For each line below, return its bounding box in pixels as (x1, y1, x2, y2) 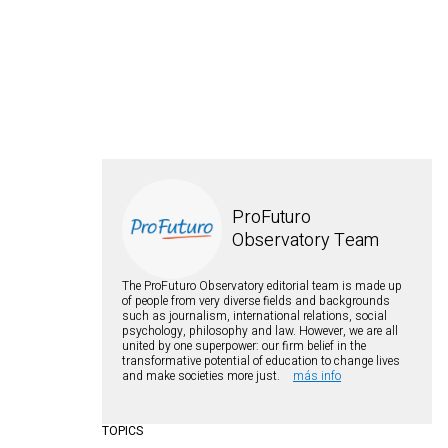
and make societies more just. (122, 366, 283, 385)
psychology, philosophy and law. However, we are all (122, 321, 398, 340)
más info (293, 366, 341, 385)
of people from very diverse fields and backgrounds (122, 291, 390, 310)
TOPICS (102, 421, 143, 440)
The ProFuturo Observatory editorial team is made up (122, 276, 402, 295)
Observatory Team (232, 226, 379, 254)
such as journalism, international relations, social (122, 306, 387, 325)
